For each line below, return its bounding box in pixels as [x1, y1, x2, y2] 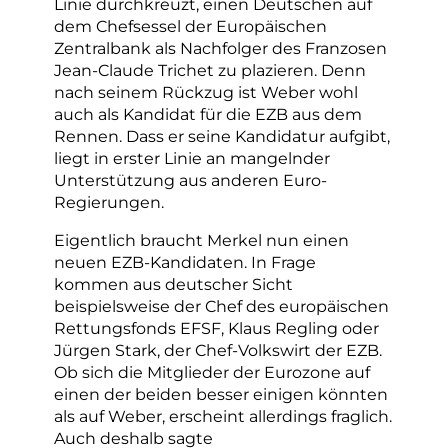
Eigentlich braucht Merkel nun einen [54, 229, 349, 250]
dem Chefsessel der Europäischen [54, 15, 327, 36]
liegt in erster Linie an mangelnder [54, 147, 330, 168]
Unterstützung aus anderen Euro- [54, 169, 327, 190]
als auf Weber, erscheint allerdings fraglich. [54, 405, 392, 426]
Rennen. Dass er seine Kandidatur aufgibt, [54, 125, 390, 146]
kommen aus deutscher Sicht [54, 273, 293, 294]
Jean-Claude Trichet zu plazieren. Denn [54, 59, 366, 80]
